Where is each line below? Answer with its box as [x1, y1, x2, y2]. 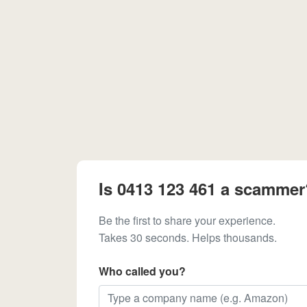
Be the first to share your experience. [99, 212, 275, 228]
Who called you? [99, 263, 186, 279]
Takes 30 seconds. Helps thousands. [99, 230, 277, 245]
